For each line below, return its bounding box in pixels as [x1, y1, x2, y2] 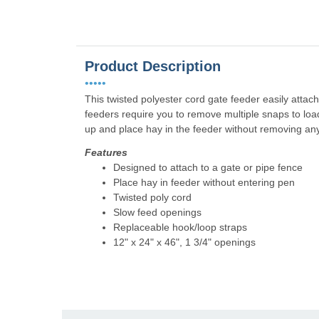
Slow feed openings [113, 206, 202, 219]
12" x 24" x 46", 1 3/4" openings [113, 236, 256, 249]
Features [85, 147, 127, 159]
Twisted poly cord [113, 192, 192, 204]
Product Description [85, 58, 221, 75]
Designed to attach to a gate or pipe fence [113, 162, 303, 174]
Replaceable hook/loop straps [113, 221, 247, 234]
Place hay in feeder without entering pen [113, 177, 295, 189]
